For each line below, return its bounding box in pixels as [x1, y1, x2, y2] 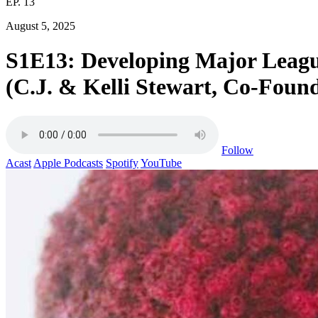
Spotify [106, 156, 138, 169]
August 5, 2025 [6, 20, 75, 32]
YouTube [141, 156, 182, 169]
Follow [221, 143, 253, 156]
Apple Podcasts [33, 156, 103, 169]
